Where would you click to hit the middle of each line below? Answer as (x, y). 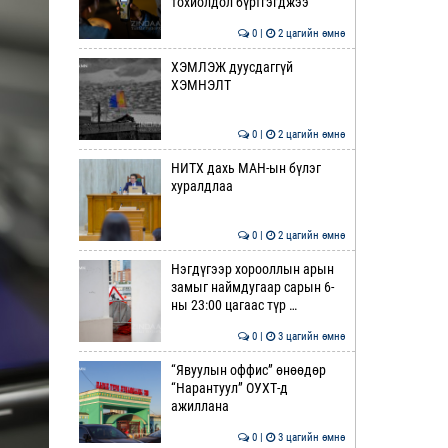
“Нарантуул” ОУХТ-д (229, 388)
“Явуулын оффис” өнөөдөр (248, 370)
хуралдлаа (201, 186)
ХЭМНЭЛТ (200, 85)
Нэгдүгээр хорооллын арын (252, 269)
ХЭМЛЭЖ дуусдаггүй (231, 67)
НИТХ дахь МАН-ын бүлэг (245, 168)
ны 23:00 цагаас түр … (233, 305)
